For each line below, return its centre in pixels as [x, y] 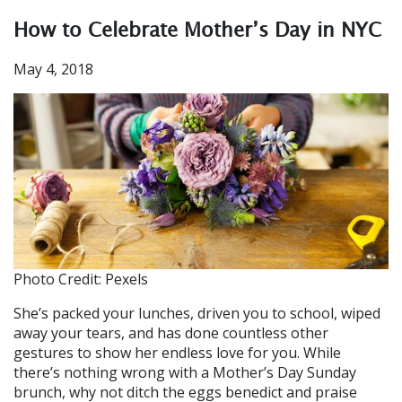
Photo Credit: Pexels [81, 279]
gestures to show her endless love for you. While [177, 352]
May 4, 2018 [53, 69]
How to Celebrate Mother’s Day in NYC [197, 29]
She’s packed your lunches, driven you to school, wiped [197, 313]
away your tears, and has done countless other [171, 332]
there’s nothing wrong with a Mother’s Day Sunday [185, 372]
